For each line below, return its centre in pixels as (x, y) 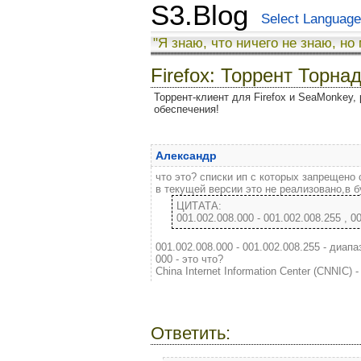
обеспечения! (187, 109)
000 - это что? (189, 259)
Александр (186, 156)
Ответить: (191, 333)
